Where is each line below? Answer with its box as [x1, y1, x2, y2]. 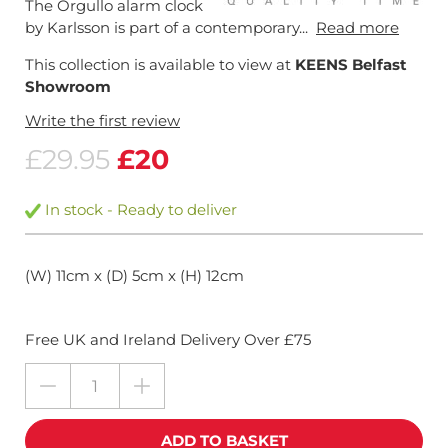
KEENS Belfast [295, 55, 407, 74]
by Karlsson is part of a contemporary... [25, 18, 316, 37]
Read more [316, 18, 399, 37]
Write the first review [25, 111, 180, 130]
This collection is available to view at [25, 55, 295, 74]
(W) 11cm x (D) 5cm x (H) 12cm [25, 265, 244, 285]
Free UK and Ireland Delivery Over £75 [25, 329, 311, 349]
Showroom [25, 77, 111, 96]
